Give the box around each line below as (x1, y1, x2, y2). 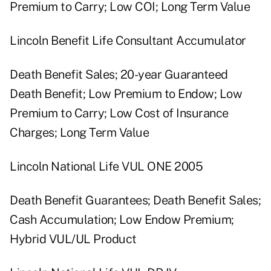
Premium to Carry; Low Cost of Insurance (10, 106, 229, 121)
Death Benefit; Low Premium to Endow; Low (10, 87, 242, 102)
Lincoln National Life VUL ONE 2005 (10, 159, 203, 174)
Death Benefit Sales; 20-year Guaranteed (10, 67, 228, 82)
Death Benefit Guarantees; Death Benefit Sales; (10, 193, 261, 208)
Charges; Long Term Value (10, 125, 149, 140)
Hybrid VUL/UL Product (10, 232, 137, 247)
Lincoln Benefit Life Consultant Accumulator (10, 33, 246, 48)
